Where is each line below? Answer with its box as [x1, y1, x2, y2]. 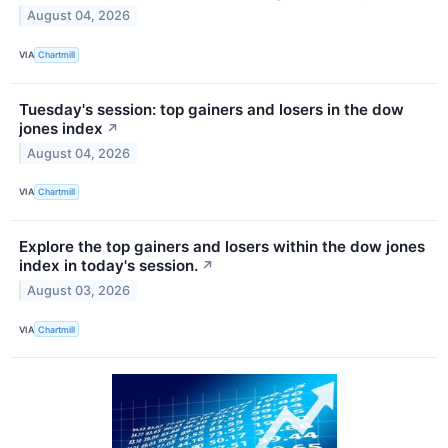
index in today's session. [19, 255, 198, 275]
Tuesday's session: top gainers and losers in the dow [19, 99, 404, 119]
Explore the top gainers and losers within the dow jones [19, 236, 425, 256]
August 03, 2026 [27, 282, 131, 298]
